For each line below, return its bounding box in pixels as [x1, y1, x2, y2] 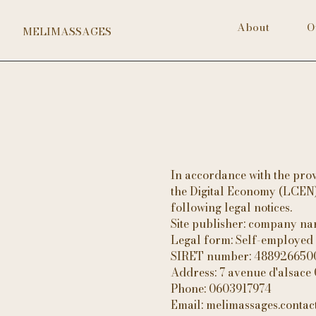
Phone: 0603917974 [171, 280, 272, 297]
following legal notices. [171, 199, 292, 216]
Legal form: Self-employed [171, 231, 313, 248]
